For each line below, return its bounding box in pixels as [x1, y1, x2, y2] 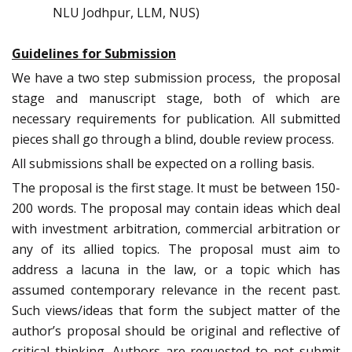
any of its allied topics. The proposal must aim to [12, 240, 340, 258]
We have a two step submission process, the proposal [12, 69, 340, 87]
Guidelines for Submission [12, 45, 176, 63]
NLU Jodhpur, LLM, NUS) [53, 4, 200, 22]
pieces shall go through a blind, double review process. [12, 130, 334, 148]
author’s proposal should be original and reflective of [12, 322, 340, 340]
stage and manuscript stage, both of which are [12, 90, 340, 108]
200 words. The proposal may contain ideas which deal [12, 200, 340, 218]
